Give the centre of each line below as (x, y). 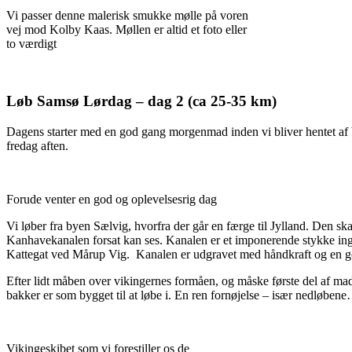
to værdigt (31, 44)
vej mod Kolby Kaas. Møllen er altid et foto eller (126, 30)
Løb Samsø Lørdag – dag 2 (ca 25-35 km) (143, 101)
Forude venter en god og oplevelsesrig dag (112, 199)
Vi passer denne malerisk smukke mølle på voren (127, 16)
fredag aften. (37, 145)
